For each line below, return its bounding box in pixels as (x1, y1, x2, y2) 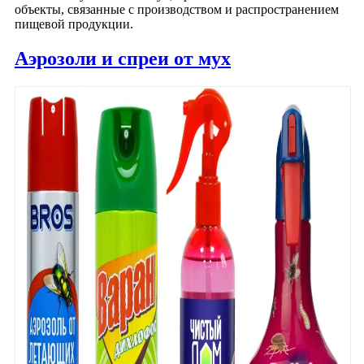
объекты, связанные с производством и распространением (15, 2, 339, 17)
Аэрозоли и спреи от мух (15, 48, 231, 70)
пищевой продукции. (15, 17, 133, 32)
